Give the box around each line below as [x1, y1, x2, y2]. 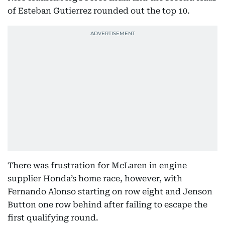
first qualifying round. [8, 213, 98, 222]
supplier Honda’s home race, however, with [8, 174, 182, 183]
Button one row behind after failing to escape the [8, 200, 207, 209]
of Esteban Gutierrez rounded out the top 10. [8, 6, 190, 16]
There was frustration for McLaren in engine [8, 161, 187, 170]
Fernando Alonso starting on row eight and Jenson [8, 187, 212, 196]
